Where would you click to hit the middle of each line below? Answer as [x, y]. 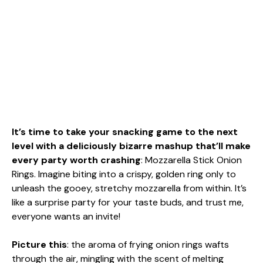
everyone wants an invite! [66, 216]
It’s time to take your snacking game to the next [125, 132]
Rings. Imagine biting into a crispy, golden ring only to [124, 174]
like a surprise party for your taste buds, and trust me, [128, 202]
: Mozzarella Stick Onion [191, 160]
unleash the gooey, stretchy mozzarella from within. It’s [129, 188]
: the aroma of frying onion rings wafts [148, 245]
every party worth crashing [76, 160]
